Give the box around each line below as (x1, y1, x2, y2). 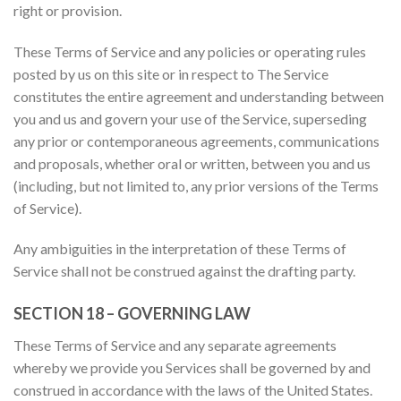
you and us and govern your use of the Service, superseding (13, 109, 367, 127)
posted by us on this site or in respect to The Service (13, 64, 328, 82)
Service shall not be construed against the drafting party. (13, 262, 355, 280)
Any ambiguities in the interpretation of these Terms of (13, 240, 346, 258)
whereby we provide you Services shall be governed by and (13, 359, 371, 377)
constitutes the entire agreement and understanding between (13, 87, 384, 105)
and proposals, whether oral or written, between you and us (13, 154, 371, 172)
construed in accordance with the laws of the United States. (13, 381, 372, 399)
